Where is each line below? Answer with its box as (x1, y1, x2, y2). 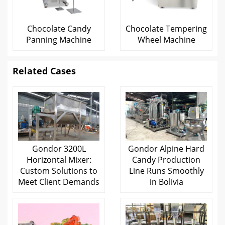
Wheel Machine (137, 34, 195, 45)
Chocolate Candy (27, 23, 91, 34)
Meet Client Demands (18, 176, 99, 187)
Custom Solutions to (20, 165, 97, 176)
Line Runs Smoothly (129, 165, 204, 176)
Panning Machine (26, 34, 91, 45)
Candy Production (132, 154, 200, 165)
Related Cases (13, 64, 76, 77)
